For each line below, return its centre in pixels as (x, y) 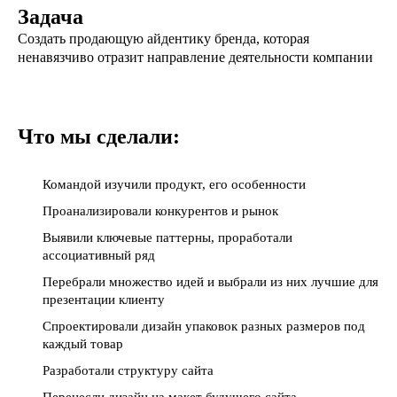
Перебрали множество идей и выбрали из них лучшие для (210, 282)
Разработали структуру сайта (128, 370)
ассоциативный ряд (99, 255)
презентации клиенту (104, 300)
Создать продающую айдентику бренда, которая (163, 39)
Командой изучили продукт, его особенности (174, 184)
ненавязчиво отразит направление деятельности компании (195, 57)
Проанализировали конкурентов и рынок (160, 211)
